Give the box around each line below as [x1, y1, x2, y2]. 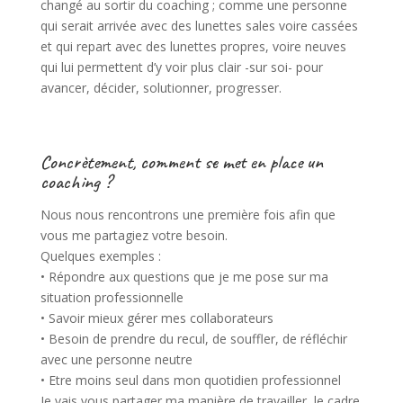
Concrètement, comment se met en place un [40, 149, 323, 175]
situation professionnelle [40, 289, 184, 307]
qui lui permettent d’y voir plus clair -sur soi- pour [40, 58, 323, 76]
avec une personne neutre [40, 351, 193, 369]
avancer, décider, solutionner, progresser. [40, 79, 282, 97]
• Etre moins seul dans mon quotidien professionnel [40, 372, 341, 390]
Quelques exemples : [40, 247, 161, 265]
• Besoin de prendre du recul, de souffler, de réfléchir [40, 330, 347, 348]
